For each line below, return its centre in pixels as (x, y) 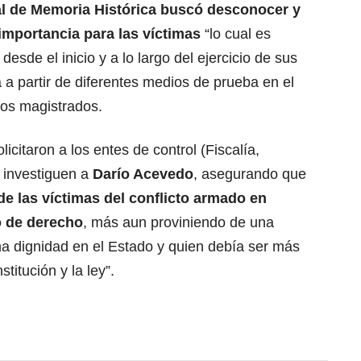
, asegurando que (250, 174)
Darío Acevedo (143, 174)
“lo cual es (236, 34)
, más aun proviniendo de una (178, 223)
